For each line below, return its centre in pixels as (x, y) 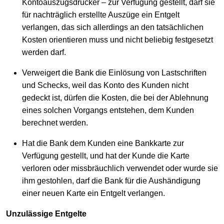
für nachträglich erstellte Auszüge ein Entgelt (101, 15)
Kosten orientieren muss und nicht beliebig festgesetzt (117, 40)
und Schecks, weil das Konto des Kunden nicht (105, 85)
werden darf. (44, 52)
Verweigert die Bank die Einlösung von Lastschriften (114, 73)
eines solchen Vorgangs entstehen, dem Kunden (108, 110)
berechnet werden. (55, 123)
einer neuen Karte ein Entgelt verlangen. (93, 193)
